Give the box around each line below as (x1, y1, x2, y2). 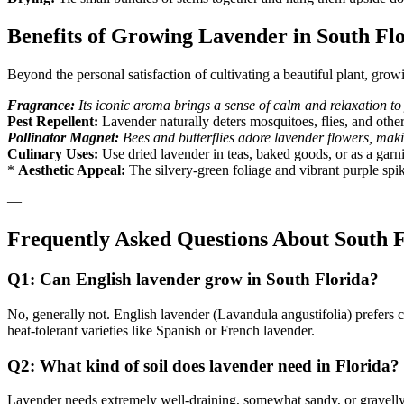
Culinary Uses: (7, 146, 98, 162)
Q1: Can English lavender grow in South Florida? (7, 270, 379, 289)
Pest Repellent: (7, 114, 98, 130)
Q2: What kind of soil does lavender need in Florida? (7, 355, 399, 375)
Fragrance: (7, 97, 75, 114)
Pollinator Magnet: (7, 130, 119, 146)
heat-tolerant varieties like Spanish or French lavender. (7, 322, 315, 338)
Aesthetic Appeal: (18, 162, 125, 179)
